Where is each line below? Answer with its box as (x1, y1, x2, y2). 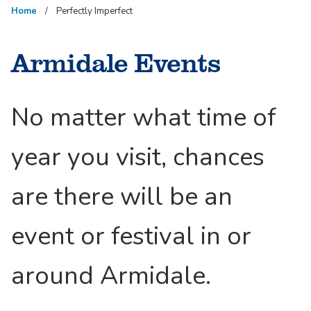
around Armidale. (11, 259, 211, 294)
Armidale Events (11, 43, 220, 81)
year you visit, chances (11, 140, 264, 175)
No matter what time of (11, 101, 276, 135)
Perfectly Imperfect (56, 5, 133, 18)
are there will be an (11, 180, 233, 215)
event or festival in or (11, 219, 251, 254)
